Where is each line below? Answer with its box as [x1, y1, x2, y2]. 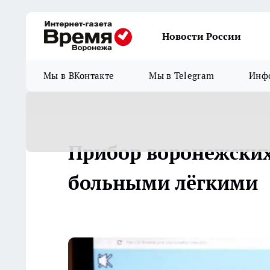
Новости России [162, 30, 241, 42]
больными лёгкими [68, 170, 258, 195]
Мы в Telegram [149, 70, 215, 81]
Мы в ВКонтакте [43, 70, 115, 81]
